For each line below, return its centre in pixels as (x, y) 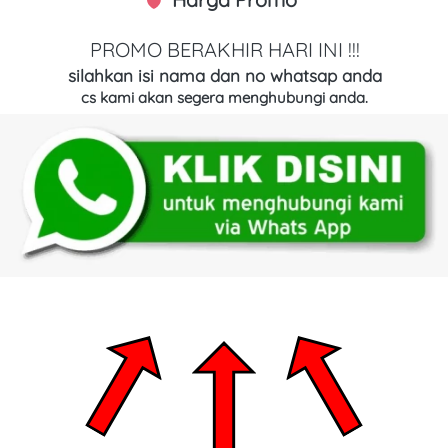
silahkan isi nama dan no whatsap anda (224, 75)
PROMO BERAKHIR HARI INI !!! (224, 49)
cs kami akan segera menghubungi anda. (224, 97)
